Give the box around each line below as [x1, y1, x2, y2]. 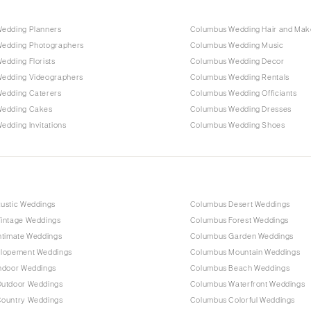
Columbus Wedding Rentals [190, 73, 289, 81]
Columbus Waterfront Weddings [190, 280, 305, 288]
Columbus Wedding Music [190, 41, 284, 49]
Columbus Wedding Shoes [190, 121, 285, 129]
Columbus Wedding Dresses [190, 105, 292, 113]
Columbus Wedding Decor [190, 57, 285, 65]
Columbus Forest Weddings [190, 216, 289, 224]
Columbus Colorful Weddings [190, 296, 296, 304]
